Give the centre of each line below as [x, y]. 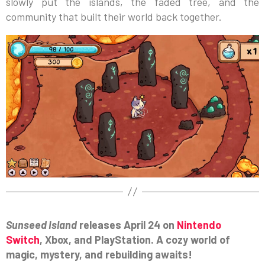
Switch [23, 239]
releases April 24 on [127, 224]
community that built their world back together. [114, 16]
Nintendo [199, 224]
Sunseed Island [41, 224]
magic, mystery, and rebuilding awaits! [99, 254]
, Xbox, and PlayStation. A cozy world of [135, 239]
